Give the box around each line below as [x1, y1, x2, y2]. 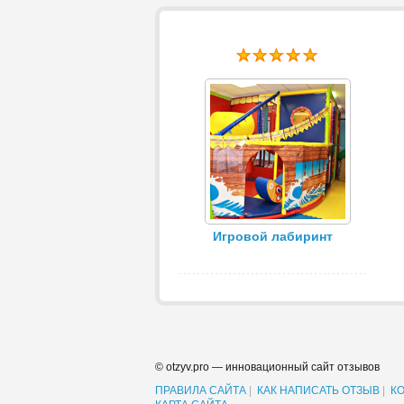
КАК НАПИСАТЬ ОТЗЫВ [257, 384, 380, 398]
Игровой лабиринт [212, 229, 333, 244]
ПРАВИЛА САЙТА [155, 384, 246, 398]
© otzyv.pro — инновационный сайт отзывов [155, 361, 380, 374]
